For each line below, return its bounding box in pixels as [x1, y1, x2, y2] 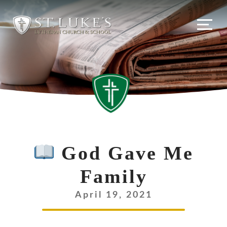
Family [80, 166, 147, 187]
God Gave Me [55, 142, 194, 164]
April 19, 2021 [74, 190, 153, 200]
